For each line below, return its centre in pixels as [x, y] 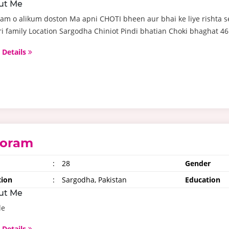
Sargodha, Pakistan [94, 180]
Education [202, 180]
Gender [198, 163]
